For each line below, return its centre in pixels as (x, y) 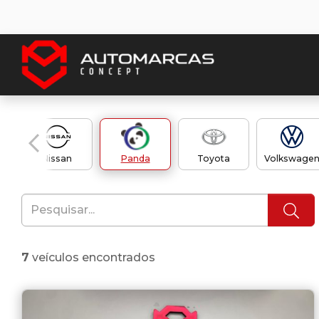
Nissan (57, 158)
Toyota (214, 158)
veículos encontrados (92, 257)
